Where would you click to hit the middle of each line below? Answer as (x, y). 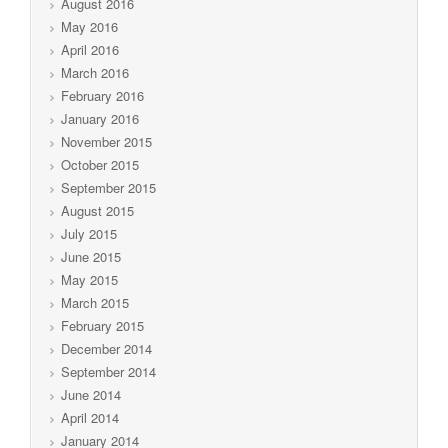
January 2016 (100, 118)
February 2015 (102, 325)
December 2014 (106, 348)
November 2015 (106, 141)
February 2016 (102, 95)
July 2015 (89, 233)
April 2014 (90, 417)
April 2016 (90, 49)
